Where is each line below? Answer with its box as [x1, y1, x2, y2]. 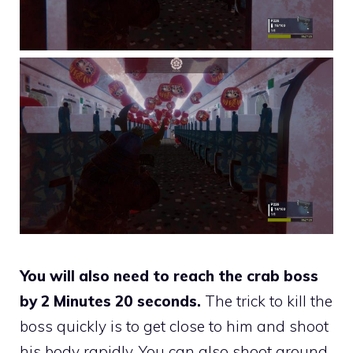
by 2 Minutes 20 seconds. [20, 292, 201, 310]
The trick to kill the [201, 292, 333, 310]
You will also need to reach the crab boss [20, 266, 318, 285]
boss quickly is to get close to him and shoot [20, 317, 329, 336]
